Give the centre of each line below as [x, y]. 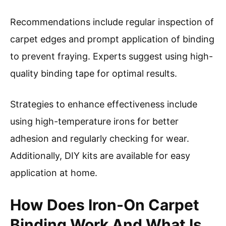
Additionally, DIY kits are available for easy [100, 156]
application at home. [54, 173]
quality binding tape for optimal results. [94, 74]
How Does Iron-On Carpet [105, 205]
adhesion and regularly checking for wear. [100, 139]
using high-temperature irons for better [94, 122]
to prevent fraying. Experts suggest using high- [111, 56]
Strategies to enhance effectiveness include [104, 104]
